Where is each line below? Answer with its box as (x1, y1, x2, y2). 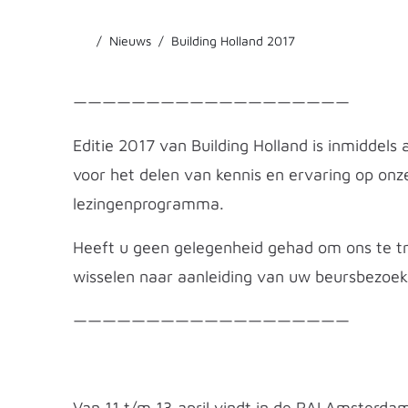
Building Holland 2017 (170, 33, 295, 48)
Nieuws (108, 33, 151, 48)
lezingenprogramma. (73, 194, 224, 213)
